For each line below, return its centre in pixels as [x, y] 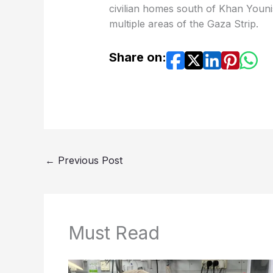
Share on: [137, 57]
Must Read [114, 232]
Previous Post [89, 161]
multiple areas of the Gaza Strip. [183, 23]
